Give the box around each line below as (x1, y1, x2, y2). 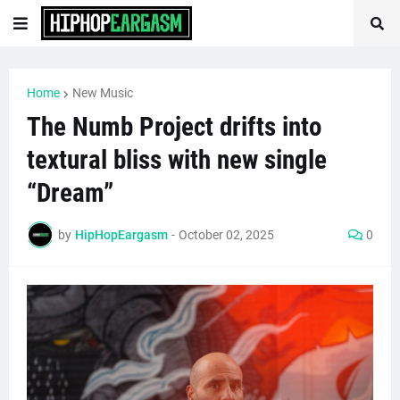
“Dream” (27, 178, 113, 208)
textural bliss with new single (27, 145, 327, 175)
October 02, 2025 (179, 227, 274, 242)
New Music (72, 86, 133, 100)
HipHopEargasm (75, 227, 168, 242)
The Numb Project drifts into (27, 112, 321, 142)
